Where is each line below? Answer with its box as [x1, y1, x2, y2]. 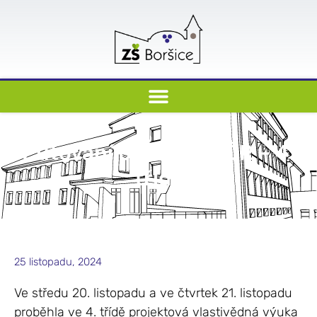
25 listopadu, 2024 [14, 255, 102, 268]
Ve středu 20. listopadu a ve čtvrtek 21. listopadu [14, 284, 292, 301]
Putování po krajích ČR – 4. [22, 139, 295, 166]
